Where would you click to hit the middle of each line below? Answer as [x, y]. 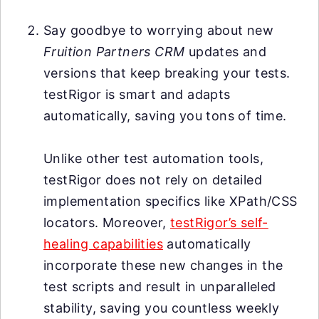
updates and [228, 52]
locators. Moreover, [107, 223]
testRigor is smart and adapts [137, 94]
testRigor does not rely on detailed [153, 180]
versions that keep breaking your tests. [167, 73]
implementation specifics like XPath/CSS [171, 201]
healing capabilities [103, 244]
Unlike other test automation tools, [153, 158]
